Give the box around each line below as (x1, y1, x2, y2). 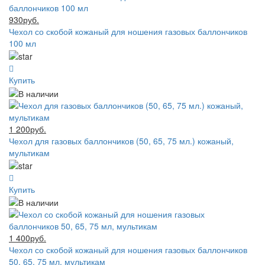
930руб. (9, 13, 39, 25)
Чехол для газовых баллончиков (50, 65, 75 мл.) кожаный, (9, 134, 234, 147)
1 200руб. (9, 122, 46, 135)
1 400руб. (9, 232, 46, 244)
